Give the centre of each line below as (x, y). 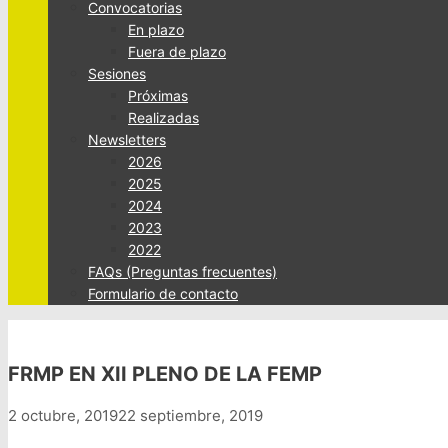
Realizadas (163, 117)
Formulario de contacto (163, 293)
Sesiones (117, 73)
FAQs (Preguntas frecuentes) (182, 271)
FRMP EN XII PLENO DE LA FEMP (165, 373)
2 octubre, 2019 (63, 416)
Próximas (158, 95)
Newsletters (127, 139)
